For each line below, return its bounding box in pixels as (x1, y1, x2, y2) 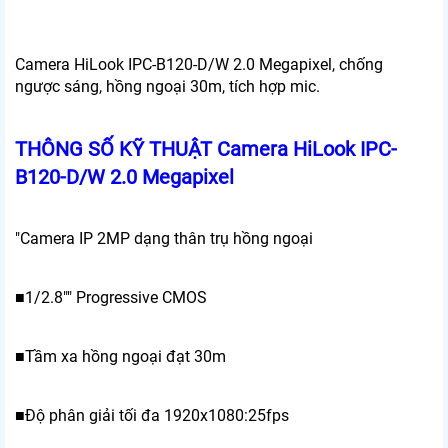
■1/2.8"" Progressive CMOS (15, 288, 207, 308)
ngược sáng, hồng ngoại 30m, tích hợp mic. (15, 77, 320, 97)
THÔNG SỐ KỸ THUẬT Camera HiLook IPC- (15, 137, 397, 162)
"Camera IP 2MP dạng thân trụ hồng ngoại (15, 229, 313, 249)
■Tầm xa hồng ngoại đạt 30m (15, 347, 226, 367)
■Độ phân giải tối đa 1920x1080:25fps (15, 406, 289, 426)
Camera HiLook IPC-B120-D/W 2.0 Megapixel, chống (15, 55, 383, 75)
